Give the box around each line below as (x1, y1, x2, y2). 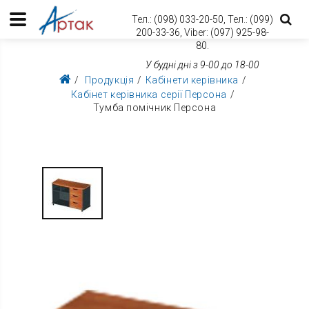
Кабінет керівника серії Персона (70, 89, 227, 101)
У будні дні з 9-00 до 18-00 (145, 59, 259, 70)
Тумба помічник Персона (92, 102, 217, 114)
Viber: (183, 27, 210, 38)
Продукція (85, 74, 134, 86)
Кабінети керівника (145, 74, 239, 86)
